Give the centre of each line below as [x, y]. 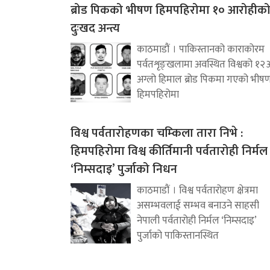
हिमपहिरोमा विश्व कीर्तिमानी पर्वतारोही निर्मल [169, 152]
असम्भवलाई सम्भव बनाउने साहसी [198, 206]
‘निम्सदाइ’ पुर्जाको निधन [124, 170]
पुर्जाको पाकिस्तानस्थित [178, 236]
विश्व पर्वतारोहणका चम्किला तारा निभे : [157, 133]
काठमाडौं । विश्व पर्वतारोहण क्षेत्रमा [197, 191]
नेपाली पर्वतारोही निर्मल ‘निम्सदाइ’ [196, 221]
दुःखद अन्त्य [95, 29]
